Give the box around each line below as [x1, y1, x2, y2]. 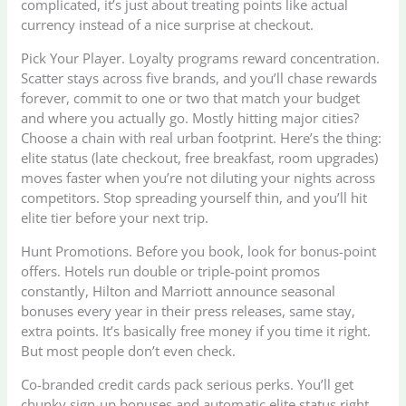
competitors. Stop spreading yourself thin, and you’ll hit [21, 188, 368, 207]
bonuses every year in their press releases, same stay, [21, 301, 356, 320]
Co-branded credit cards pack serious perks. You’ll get [21, 374, 354, 393]
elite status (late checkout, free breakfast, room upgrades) [21, 148, 379, 167]
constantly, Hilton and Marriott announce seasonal [21, 281, 336, 300]
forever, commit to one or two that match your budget [21, 88, 361, 107]
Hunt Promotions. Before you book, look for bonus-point [21, 241, 377, 260]
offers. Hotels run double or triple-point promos [21, 261, 321, 280]
